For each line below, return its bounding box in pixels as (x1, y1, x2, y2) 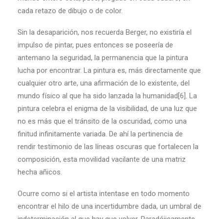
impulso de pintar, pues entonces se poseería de (18, 41, 173, 49)
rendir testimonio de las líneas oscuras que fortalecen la (18, 142, 198, 151)
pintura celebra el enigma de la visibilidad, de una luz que (18, 104, 197, 113)
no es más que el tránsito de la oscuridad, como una (18, 117, 187, 126)
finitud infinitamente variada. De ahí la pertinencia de (18, 130, 183, 138)
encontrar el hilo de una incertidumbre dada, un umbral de (18, 202, 201, 211)
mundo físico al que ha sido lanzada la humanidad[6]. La (18, 91, 197, 100)
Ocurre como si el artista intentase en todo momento (18, 189, 190, 198)
